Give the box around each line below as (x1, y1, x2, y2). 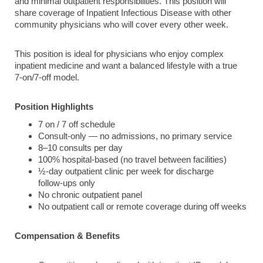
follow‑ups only (38, 178, 95, 188)
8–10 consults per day (38, 143, 123, 153)
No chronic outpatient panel (38, 190, 142, 200)
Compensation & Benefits (15, 231, 120, 241)
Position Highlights (15, 102, 93, 112)
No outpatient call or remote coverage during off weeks (38, 202, 247, 211)
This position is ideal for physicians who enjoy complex (15, 49, 224, 59)
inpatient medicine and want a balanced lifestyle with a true (15, 61, 237, 70)
